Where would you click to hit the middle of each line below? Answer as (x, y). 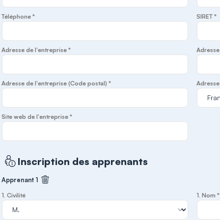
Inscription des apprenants (83, 161)
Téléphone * (18, 16)
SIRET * (206, 16)
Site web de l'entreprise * (37, 117)
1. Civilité (14, 195)
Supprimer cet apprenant (87, 182)
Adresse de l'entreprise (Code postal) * (56, 83)
